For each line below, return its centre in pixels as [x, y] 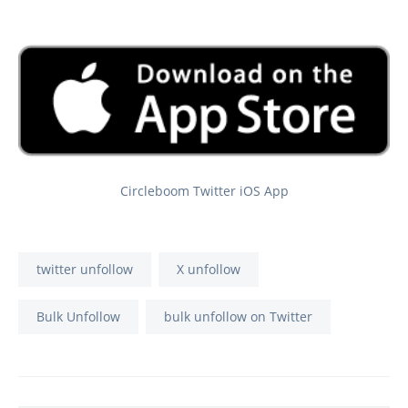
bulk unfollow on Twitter [238, 316]
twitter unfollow [85, 269]
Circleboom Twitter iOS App [204, 190]
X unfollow [209, 269]
